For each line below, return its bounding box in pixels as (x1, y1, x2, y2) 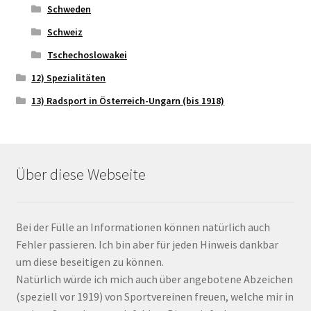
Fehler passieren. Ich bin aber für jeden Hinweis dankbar (15, 237, 278, 252)
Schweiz (47, 26, 83, 39)
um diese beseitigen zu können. (15, 255, 164, 269)
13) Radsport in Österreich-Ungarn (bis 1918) (31, 94, 225, 108)
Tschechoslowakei (47, 49, 127, 62)
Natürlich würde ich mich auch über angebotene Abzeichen (15, 272, 293, 287)
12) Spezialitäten (31, 72, 106, 85)
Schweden (47, 3, 91, 16)
